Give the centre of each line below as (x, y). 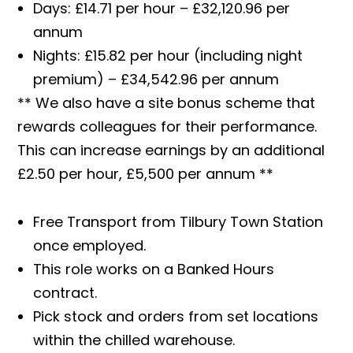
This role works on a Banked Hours (154, 269)
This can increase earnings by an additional (171, 150)
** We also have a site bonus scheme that (166, 102)
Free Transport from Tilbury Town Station (178, 222)
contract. (65, 293)
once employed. (89, 246)
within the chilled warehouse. (134, 340)
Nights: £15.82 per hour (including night (168, 55)
